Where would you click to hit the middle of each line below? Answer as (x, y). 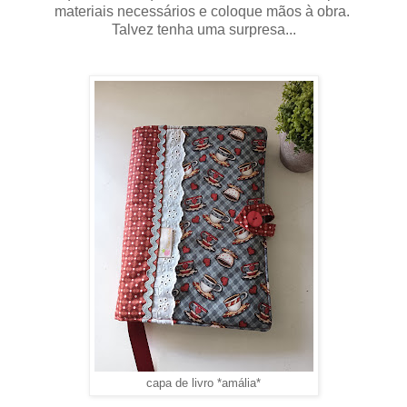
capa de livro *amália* (203, 384)
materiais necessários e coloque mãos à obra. (203, 12)
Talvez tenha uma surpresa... (203, 30)
